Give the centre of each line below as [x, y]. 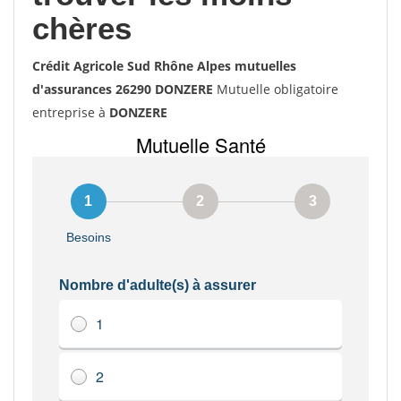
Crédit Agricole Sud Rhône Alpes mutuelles [164, 66]
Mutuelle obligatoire [276, 89]
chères [82, 28]
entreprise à [71, 112]
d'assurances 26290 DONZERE [123, 89]
